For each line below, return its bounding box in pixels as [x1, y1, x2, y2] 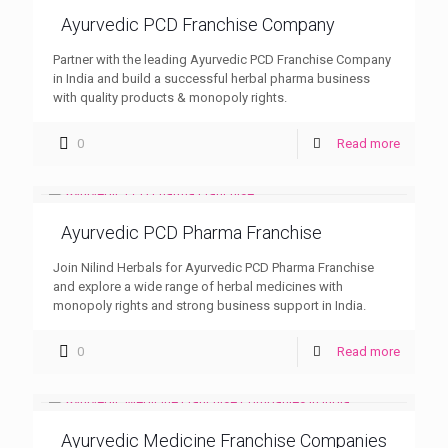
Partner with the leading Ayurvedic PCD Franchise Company [53, 51, 391, 67]
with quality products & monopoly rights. [53, 89, 287, 105]
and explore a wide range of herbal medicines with [53, 278, 343, 294]
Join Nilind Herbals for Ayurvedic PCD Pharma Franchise [53, 259, 374, 275]
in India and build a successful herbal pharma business [53, 70, 370, 86]
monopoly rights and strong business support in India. [53, 297, 366, 313]
